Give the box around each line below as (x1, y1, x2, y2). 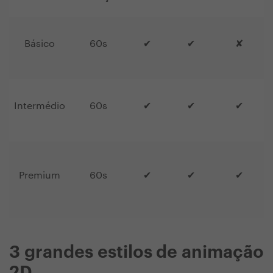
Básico (24, 39, 55, 49)
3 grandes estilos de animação (9, 244, 264, 261)
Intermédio (14, 101, 65, 112)
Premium (19, 171, 60, 181)
